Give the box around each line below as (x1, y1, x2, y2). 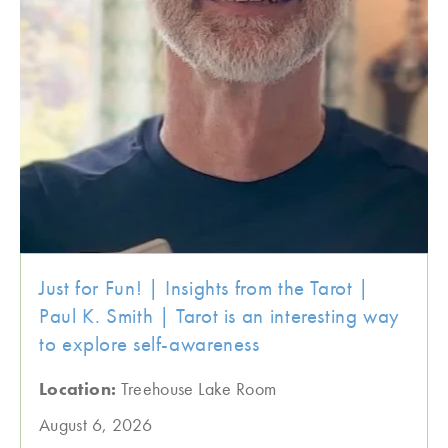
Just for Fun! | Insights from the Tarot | (39, 274, 370, 301)
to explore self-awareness (39, 330, 260, 357)
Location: (39, 377, 121, 400)
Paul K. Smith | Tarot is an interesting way (39, 302, 401, 329)
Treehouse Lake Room (120, 377, 277, 400)
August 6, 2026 (39, 413, 153, 436)
